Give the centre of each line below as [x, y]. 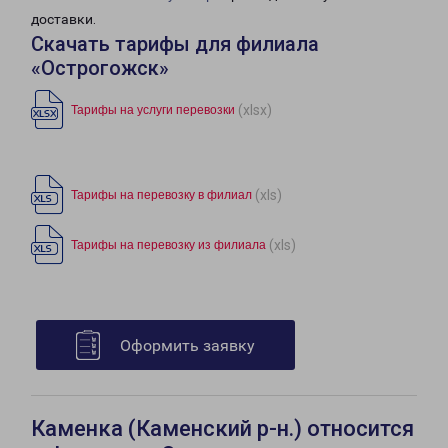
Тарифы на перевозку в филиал [161, 195]
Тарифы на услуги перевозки [153, 110]
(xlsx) [255, 109]
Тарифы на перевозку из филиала [168, 245]
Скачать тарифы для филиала [175, 44]
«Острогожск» [100, 68]
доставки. [63, 19]
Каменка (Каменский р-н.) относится [222, 429]
